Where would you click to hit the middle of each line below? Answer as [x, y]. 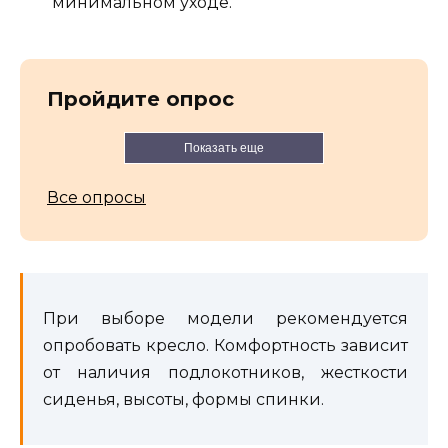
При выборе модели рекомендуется [225, 319]
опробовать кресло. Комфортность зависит [225, 346]
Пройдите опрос [140, 99]
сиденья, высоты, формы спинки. [183, 400]
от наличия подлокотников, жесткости [225, 373]
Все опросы [96, 198]
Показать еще [224, 148]
